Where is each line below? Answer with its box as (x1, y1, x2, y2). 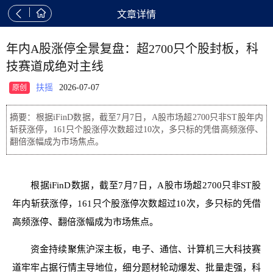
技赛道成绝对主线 (6, 60, 104, 73)
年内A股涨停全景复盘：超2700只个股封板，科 (6, 42, 258, 55)
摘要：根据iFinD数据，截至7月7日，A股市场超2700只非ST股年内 (10, 113, 263, 122)
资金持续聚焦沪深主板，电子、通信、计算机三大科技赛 (30, 244, 261, 254)
